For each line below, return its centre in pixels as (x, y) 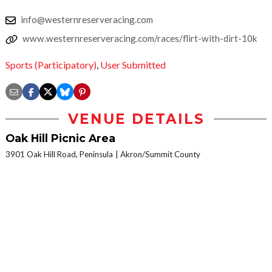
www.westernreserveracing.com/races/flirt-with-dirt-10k (140, 38)
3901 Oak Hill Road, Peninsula (59, 155)
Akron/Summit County (160, 155)
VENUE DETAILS (136, 119)
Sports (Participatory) (51, 65)
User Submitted (133, 65)
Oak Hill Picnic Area (60, 138)
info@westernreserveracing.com (87, 19)
